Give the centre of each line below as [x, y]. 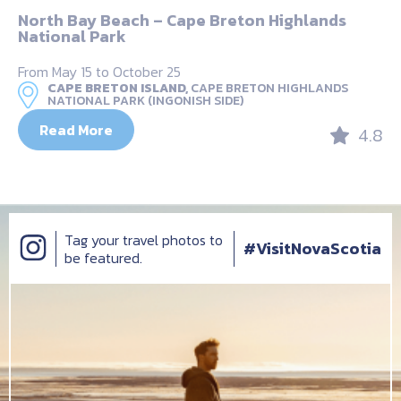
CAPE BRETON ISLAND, [118, 88]
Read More [76, 129]
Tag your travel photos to [144, 240]
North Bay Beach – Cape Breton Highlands [182, 20]
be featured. [103, 258]
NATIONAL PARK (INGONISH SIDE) [145, 100]
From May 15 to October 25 [99, 71]
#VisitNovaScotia [312, 249]
